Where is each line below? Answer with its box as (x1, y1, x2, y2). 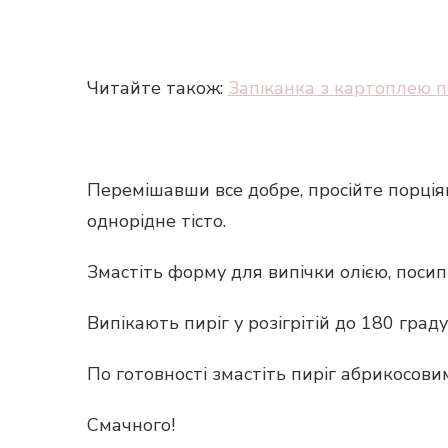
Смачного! (87, 413, 175, 437)
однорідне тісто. (87, 209, 226, 233)
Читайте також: (87, 76, 228, 100)
